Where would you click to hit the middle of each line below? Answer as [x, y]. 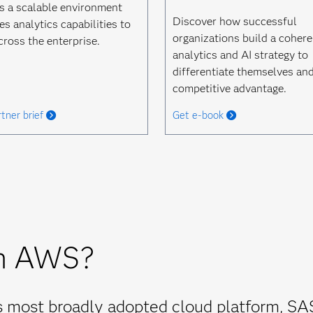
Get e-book [198, 115]
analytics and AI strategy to [240, 55]
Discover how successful [234, 21]
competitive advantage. [229, 88]
